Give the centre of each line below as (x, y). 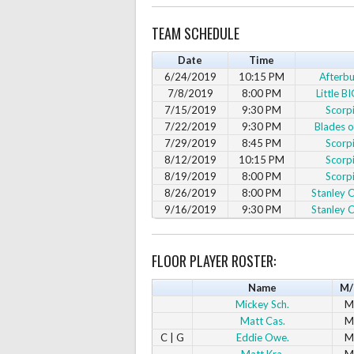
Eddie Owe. (262, 337)
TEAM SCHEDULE (196, 33)
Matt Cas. (262, 320)
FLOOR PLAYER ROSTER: (214, 260)
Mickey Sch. (262, 304)
